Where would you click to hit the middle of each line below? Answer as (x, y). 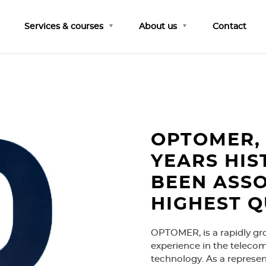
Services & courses (64, 27)
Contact (229, 27)
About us (158, 27)
